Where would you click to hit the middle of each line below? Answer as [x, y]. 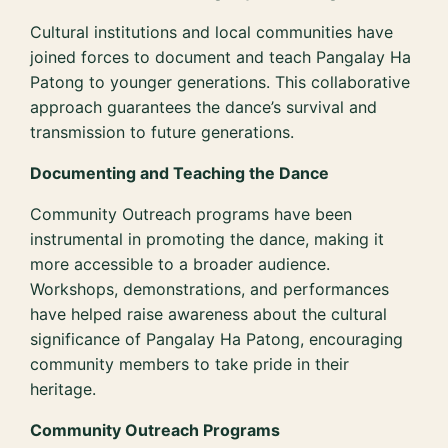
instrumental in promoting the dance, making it [207, 239]
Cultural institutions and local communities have [212, 32]
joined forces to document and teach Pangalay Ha [221, 57]
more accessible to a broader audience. [180, 264]
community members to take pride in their [190, 364]
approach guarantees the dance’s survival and [204, 107]
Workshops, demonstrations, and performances [210, 289]
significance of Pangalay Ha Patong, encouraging [217, 339]
